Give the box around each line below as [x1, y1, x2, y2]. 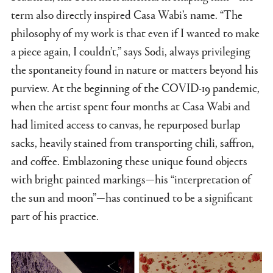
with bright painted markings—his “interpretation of [11, 170, 251, 188]
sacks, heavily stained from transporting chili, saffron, [11, 133, 254, 151]
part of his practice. [11, 207, 99, 224]
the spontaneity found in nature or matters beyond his [11, 60, 258, 78]
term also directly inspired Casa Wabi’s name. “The [11, 5, 243, 23]
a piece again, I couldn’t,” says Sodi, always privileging [11, 42, 250, 60]
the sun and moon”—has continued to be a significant [11, 188, 253, 206]
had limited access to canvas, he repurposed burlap [11, 115, 240, 133]
